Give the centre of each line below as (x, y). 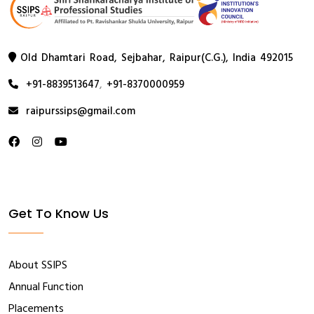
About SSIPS (38, 265)
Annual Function (46, 287)
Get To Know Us (59, 213)
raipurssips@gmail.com (81, 111)
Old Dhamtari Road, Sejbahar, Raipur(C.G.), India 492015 (157, 58)
